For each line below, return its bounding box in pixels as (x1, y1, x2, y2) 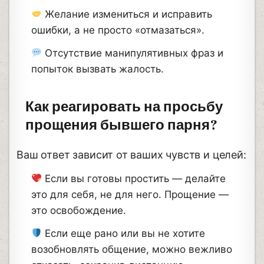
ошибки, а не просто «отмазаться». (31, 24, 205, 36)
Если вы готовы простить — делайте (42, 172, 226, 184)
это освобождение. (31, 204, 127, 216)
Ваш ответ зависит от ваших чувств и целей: (16, 148, 246, 161)
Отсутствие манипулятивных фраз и (42, 47, 224, 59)
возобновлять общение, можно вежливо (31, 243, 233, 255)
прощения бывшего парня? (25, 115, 218, 134)
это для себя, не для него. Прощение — (31, 188, 229, 200)
